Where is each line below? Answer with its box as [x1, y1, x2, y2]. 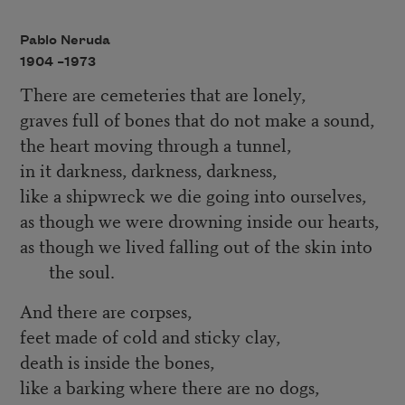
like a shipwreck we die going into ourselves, [19, 182, 366, 209]
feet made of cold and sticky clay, [19, 323, 280, 350]
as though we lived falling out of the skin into [19, 232, 372, 259]
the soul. [48, 258, 115, 285]
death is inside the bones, [19, 348, 214, 375]
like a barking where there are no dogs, [19, 373, 319, 400]
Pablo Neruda [19, 33, 110, 48]
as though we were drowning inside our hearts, [19, 207, 379, 234]
